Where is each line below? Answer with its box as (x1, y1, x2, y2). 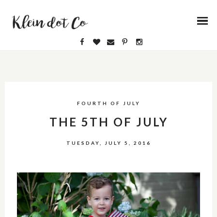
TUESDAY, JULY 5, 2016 (66, 140, 151, 146)
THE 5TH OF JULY (49, 115, 168, 129)
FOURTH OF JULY (77, 100, 140, 106)
